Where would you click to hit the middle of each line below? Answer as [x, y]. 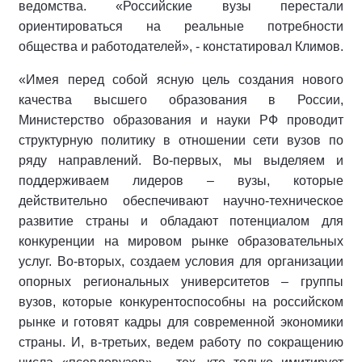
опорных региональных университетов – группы [181, 282]
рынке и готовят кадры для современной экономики [181, 322]
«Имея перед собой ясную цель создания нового [181, 80]
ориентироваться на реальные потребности [181, 27]
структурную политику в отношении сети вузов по [181, 141]
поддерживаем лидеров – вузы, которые [181, 181]
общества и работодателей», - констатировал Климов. [181, 47]
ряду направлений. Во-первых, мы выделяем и [181, 161]
